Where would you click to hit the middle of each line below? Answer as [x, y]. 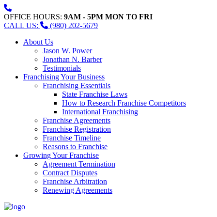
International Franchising [100, 112]
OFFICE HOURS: [34, 17]
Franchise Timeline [72, 138]
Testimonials [62, 68]
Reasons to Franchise [75, 147]
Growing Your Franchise [61, 155]
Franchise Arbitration [75, 181]
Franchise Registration [77, 129]
